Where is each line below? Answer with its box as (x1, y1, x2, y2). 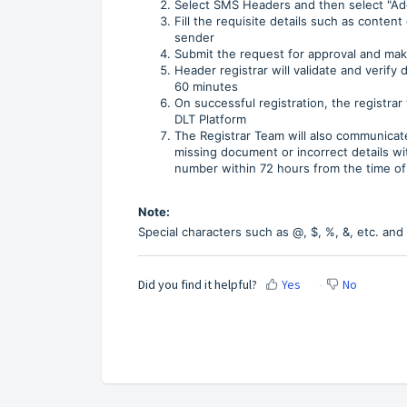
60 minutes (174, 78, 238, 94)
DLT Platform (174, 111, 246, 126)
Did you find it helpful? (138, 276, 257, 293)
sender (174, 29, 214, 45)
